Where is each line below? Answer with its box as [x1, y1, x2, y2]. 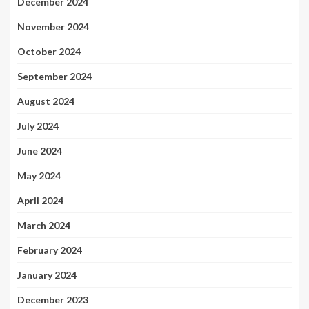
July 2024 [17, 120, 59, 132]
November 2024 [17, 21, 89, 33]
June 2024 [17, 145, 62, 157]
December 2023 [17, 294, 88, 306]
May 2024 [17, 170, 61, 182]
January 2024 [17, 269, 77, 281]
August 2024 [17, 95, 74, 108]
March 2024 [17, 219, 70, 232]
